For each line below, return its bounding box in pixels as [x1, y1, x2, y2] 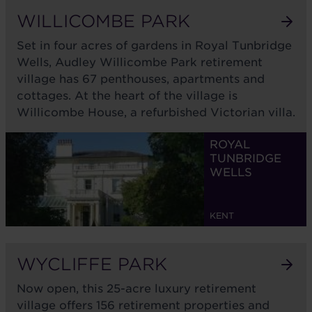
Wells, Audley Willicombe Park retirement [17, 56, 263, 69]
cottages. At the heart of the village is [17, 89, 237, 102]
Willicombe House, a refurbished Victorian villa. [17, 106, 295, 119]
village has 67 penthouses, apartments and [17, 72, 265, 86]
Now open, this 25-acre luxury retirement [17, 282, 256, 295]
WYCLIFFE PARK [17, 254, 167, 274]
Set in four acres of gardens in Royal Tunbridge [17, 39, 292, 52]
